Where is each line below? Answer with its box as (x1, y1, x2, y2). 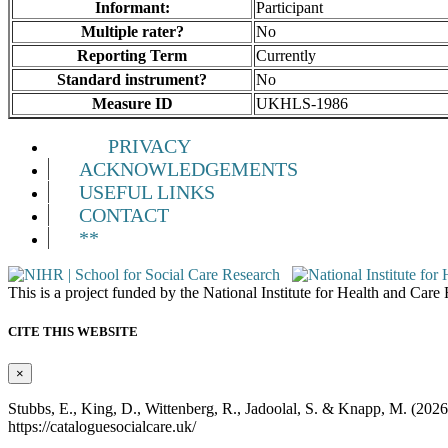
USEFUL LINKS (79, 181, 215, 204)
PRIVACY (108, 135, 191, 158)
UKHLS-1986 (256, 95, 348, 113)
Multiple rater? (80, 23, 184, 41)
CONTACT (79, 204, 169, 227)
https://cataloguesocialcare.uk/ (8, 417, 196, 435)
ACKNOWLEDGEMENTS (79, 158, 298, 181)
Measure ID (91, 95, 173, 113)
